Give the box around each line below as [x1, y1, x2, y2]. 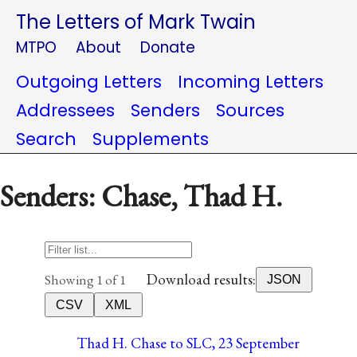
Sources [216, 99, 284, 122]
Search [16, 127, 76, 151]
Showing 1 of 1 [45, 270, 126, 288]
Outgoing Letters [16, 70, 162, 93]
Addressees [16, 99, 115, 122]
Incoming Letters [178, 70, 324, 93]
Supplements [92, 127, 209, 151]
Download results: [147, 269, 257, 290]
